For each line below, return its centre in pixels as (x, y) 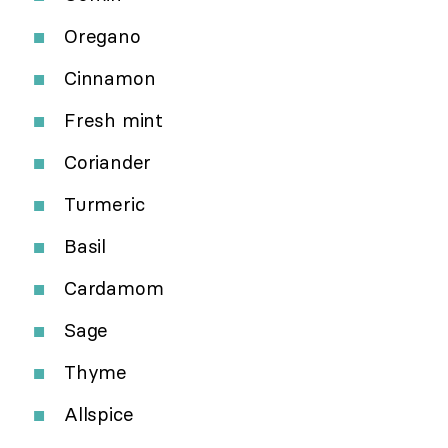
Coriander (108, 162)
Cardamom (114, 288)
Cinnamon (110, 78)
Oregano (102, 36)
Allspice (99, 414)
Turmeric (104, 204)
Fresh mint (113, 120)
